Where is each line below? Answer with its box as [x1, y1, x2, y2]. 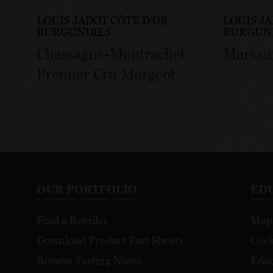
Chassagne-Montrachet [37, 45, 185, 62]
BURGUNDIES [37, 25, 111, 38]
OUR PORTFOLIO [37, 182, 137, 196]
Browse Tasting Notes [37, 253, 142, 267]
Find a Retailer [37, 213, 108, 227]
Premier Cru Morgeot [37, 65, 175, 82]
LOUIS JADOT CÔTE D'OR [37, 13, 168, 27]
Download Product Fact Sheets [37, 233, 183, 247]
